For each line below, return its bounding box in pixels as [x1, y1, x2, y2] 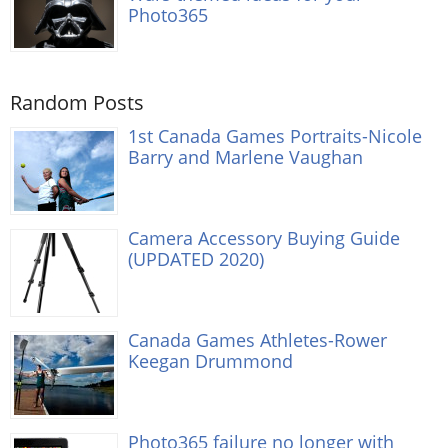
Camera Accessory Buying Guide [128, 224, 400, 250]
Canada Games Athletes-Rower [128, 326, 387, 352]
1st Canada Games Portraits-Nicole [128, 122, 422, 148]
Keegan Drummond [128, 347, 293, 373]
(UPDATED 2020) [128, 245, 264, 271]
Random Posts [10, 88, 144, 116]
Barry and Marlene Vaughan [128, 143, 363, 169]
